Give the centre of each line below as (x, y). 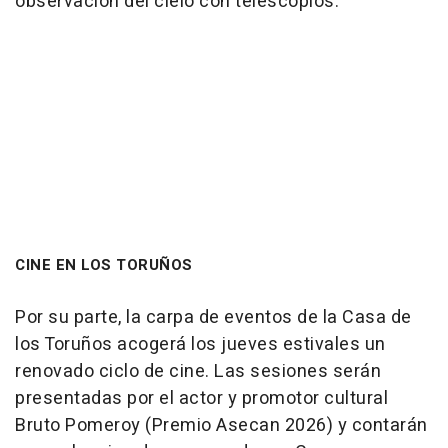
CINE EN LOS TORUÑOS (104, 265)
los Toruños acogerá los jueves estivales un (200, 345)
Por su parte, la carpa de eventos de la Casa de (213, 318)
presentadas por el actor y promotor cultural (201, 399)
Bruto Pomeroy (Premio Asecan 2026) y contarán (221, 426)
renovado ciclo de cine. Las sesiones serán (198, 372)
